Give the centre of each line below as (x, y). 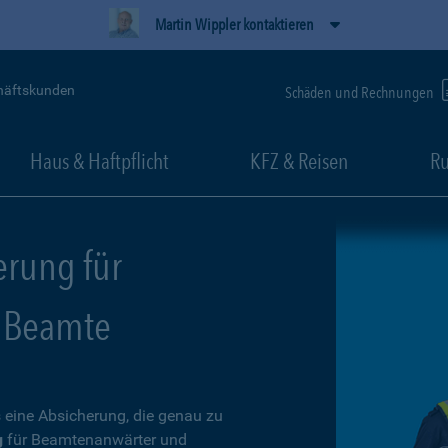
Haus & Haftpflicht (99, 161)
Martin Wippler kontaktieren (234, 24)
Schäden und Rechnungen (361, 92)
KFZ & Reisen (299, 161)
